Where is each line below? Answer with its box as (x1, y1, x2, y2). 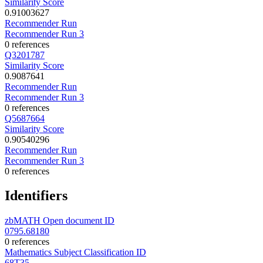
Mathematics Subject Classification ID (5, 247, 146, 258)
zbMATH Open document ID (5, 215, 114, 226)
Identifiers (5, 188, 68, 204)
